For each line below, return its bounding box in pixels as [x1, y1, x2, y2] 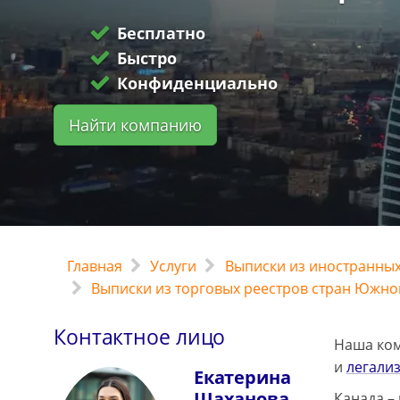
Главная [67, 256, 122, 276]
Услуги [150, 256, 197, 276]
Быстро [117, 47, 178, 69]
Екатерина [193, 365, 291, 389]
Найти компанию [69, 114, 202, 136]
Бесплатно [117, 22, 206, 44]
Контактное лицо [54, 322, 226, 351]
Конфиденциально [117, 72, 279, 94]
